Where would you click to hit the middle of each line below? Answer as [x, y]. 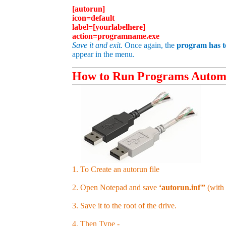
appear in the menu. [103, 54]
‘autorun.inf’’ [182, 188]
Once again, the [150, 45]
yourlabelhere [119, 27]
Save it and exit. [97, 45]
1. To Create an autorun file [116, 169]
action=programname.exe [116, 36]
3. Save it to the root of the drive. [124, 206]
